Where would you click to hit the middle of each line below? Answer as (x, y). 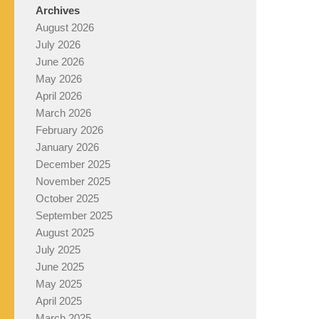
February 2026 (69, 130)
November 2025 (73, 181)
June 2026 (60, 62)
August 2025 (65, 232)
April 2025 (59, 301)
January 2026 (67, 147)
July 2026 (58, 45)
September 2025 (74, 215)
